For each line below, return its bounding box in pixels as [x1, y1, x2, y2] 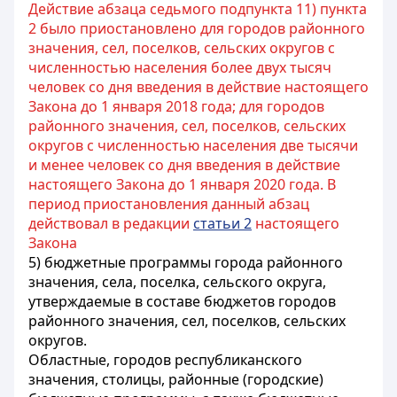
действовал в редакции [28, 214, 193, 233]
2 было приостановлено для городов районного [28, 19, 365, 38]
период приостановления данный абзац [28, 194, 309, 214]
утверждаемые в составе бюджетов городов [28, 292, 336, 311]
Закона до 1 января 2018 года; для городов [28, 97, 324, 116]
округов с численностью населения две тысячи [28, 136, 358, 155]
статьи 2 [193, 214, 252, 233]
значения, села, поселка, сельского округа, [28, 272, 326, 292]
